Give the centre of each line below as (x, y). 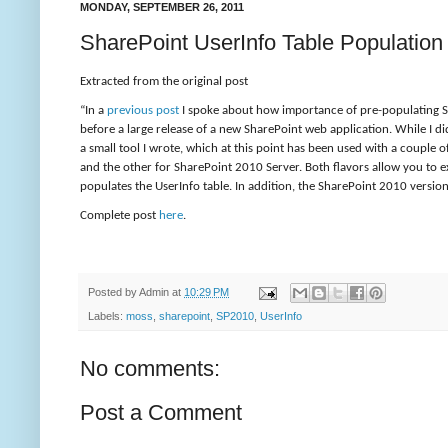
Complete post (119, 216)
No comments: (150, 369)
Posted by (113, 292)
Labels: (107, 316)
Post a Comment (161, 413)
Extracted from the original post (164, 82)
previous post (143, 111)
